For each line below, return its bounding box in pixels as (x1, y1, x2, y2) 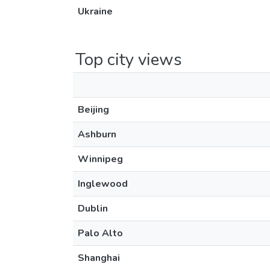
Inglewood (78, 177, 128, 190)
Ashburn (78, 128, 116, 141)
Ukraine (78, 5, 113, 18)
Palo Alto (78, 227, 123, 240)
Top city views (75, 48, 182, 71)
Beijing (78, 103, 109, 116)
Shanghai (78, 251, 120, 265)
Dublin (78, 202, 108, 215)
